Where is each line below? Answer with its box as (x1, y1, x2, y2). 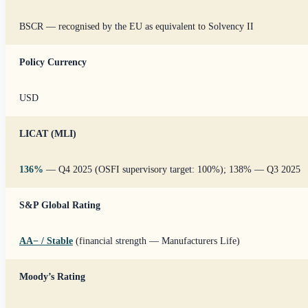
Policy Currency (19, 56, 87, 67)
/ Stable (38, 235, 73, 246)
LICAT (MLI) (19, 128, 76, 139)
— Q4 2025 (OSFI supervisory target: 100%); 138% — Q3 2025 (43, 164, 300, 175)
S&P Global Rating (19, 199, 100, 210)
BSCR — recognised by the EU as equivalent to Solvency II (19, 21, 254, 32)
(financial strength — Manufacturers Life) (73, 235, 240, 246)
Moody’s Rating (19, 271, 85, 282)
